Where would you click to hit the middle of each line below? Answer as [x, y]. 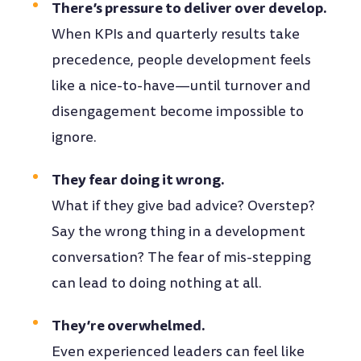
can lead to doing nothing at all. [157, 283]
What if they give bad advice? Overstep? [184, 205]
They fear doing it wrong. [139, 179]
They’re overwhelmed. [129, 325]
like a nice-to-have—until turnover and [182, 85]
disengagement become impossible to [178, 111]
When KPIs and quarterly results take [176, 34]
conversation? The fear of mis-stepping [182, 257]
